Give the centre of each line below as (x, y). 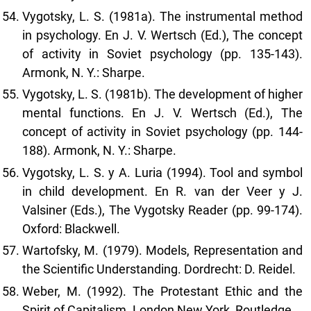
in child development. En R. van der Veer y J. (162, 191)
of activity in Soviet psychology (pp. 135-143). (162, 53)
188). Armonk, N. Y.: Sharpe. (99, 151)
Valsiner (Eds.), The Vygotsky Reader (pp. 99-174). (162, 210)
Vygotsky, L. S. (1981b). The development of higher (162, 94)
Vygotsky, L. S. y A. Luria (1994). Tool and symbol (162, 172)
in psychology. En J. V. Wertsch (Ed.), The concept (162, 35)
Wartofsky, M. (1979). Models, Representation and (162, 251)
